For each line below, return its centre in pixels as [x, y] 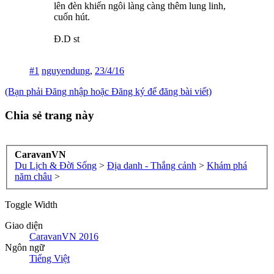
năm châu [33, 177]
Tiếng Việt [50, 259]
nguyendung [66, 71]
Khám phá [227, 166]
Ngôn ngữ [25, 248]
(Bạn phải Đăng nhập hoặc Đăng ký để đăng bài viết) [108, 92]
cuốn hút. [72, 17]
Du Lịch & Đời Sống [56, 166]
